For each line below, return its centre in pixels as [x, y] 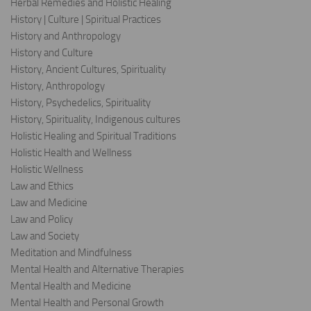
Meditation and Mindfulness [71, 253]
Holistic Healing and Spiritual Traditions [93, 136]
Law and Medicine [49, 203]
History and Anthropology [66, 36]
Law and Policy [42, 220]
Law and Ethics [42, 186]
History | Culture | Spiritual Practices [86, 20]
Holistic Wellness [47, 170]
